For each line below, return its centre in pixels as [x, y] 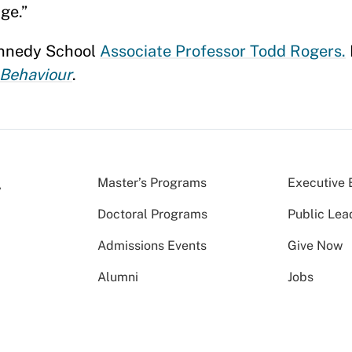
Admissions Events [152, 246]
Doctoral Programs [152, 214]
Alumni [118, 277]
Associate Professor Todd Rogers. [223, 51]
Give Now [315, 246]
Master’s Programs [152, 183]
